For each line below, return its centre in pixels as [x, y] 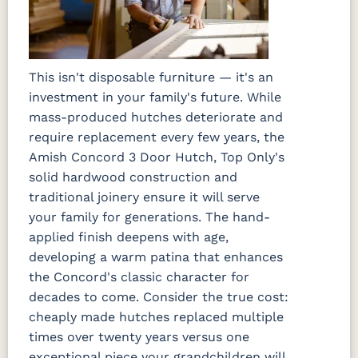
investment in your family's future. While [155, 97]
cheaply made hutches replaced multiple [156, 317]
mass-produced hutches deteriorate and [156, 117]
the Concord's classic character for [139, 277]
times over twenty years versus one [139, 337]
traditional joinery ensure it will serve [144, 197]
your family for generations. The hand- [149, 217]
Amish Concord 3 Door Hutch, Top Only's [157, 157]
